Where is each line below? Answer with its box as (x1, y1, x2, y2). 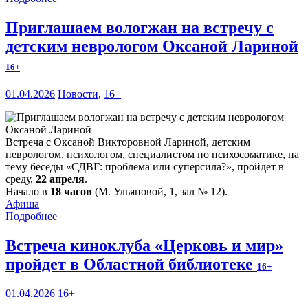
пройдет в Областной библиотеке (5, 255, 257, 274)
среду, (5, 173, 36, 186)
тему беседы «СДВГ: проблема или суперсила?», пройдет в (5, 161, 284, 173)
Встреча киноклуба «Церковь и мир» (5, 236, 283, 255)
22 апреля (36, 173, 85, 186)
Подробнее (5, 210, 57, 223)
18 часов (50, 186, 92, 198)
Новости (58, 88, 98, 100)
